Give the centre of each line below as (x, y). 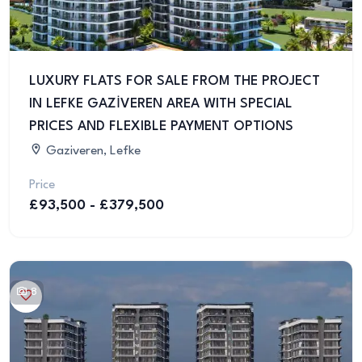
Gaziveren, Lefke (92, 151)
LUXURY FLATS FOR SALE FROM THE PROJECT (175, 81)
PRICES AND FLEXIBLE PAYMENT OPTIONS (161, 126)
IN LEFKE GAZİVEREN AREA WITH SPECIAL (161, 103)
